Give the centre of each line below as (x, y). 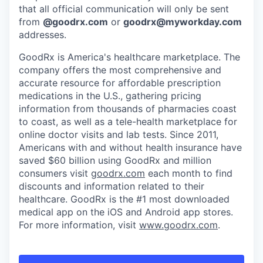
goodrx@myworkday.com (183, 22)
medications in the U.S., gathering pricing (110, 96)
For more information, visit (77, 225)
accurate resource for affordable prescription (120, 83)
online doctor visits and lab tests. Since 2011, (119, 134)
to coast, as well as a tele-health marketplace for (128, 122)
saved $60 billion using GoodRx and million (115, 160)
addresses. (43, 35)
